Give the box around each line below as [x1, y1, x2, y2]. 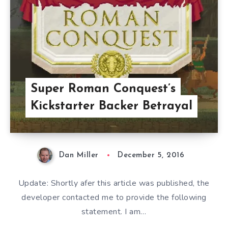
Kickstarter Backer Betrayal [31, 100, 192, 112]
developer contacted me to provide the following [21, 192, 207, 204]
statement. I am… [81, 206, 147, 218]
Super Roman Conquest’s [31, 83, 176, 95]
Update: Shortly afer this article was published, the [18, 178, 210, 189]
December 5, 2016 [118, 152, 185, 159]
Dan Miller [59, 152, 99, 159]
